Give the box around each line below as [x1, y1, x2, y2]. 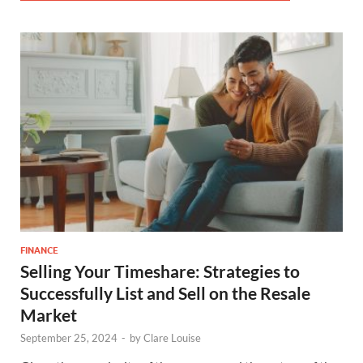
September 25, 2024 [20, 331, 117, 344]
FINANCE [20, 244, 58, 256]
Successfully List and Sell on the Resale [20, 282, 310, 303]
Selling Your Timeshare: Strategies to [20, 260, 300, 281]
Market [20, 304, 77, 325]
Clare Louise [143, 331, 201, 344]
